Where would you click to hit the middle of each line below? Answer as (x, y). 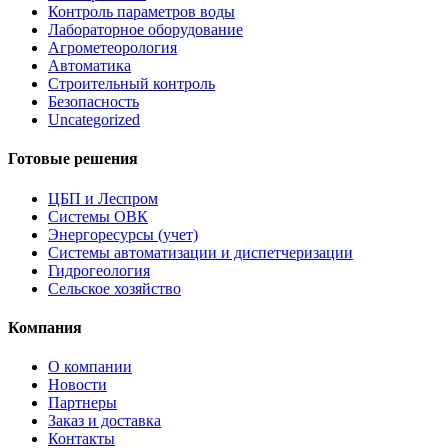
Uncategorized (94, 120)
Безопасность (93, 102)
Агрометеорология (112, 48)
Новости (77, 385)
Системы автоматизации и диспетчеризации (200, 252)
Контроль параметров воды (141, 12)
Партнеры (82, 403)
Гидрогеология (99, 270)
